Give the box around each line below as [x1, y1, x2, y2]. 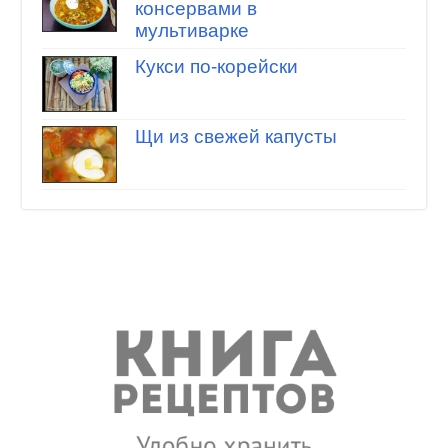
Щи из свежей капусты [134, 126, 337, 148]
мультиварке [134, 19, 249, 41]
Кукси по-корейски [134, 55, 298, 77]
